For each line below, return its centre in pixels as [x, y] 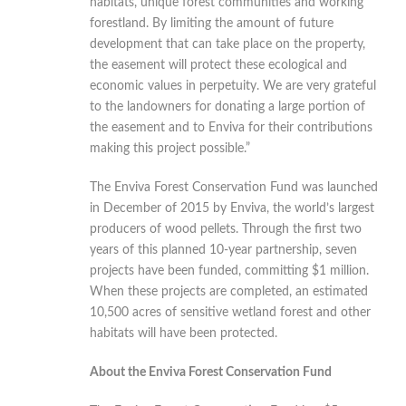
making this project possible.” [170, 148]
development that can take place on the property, [227, 44]
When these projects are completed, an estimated [229, 291]
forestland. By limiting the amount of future [212, 23]
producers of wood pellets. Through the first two [226, 229]
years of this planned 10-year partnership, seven [223, 250]
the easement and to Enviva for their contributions [231, 127]
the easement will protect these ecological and [218, 65]
